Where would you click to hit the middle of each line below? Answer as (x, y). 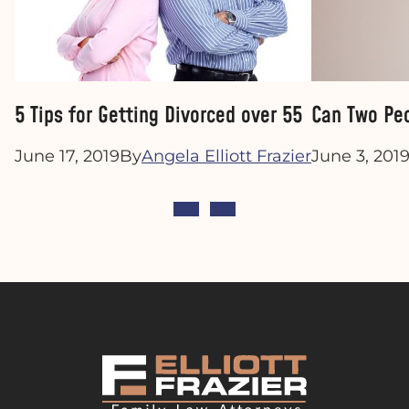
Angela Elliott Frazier (226, 157)
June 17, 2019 (67, 157)
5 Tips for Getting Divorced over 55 (158, 116)
